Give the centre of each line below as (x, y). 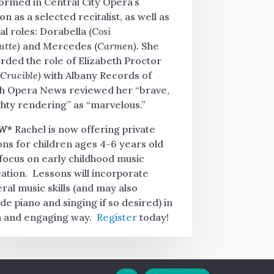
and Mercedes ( (60, 46)
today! (153, 217)
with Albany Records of (97, 75)
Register (117, 217)
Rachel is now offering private (83, 129)
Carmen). (119, 46)
